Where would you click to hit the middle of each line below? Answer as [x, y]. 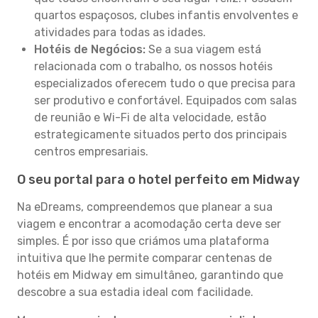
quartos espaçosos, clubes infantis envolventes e [166, 15]
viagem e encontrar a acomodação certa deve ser [149, 224]
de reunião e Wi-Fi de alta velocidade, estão [150, 117]
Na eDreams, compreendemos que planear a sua [145, 207]
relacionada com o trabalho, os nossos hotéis [153, 66]
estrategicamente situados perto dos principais [160, 135]
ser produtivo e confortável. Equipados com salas [165, 100]
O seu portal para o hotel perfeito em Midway [158, 180]
